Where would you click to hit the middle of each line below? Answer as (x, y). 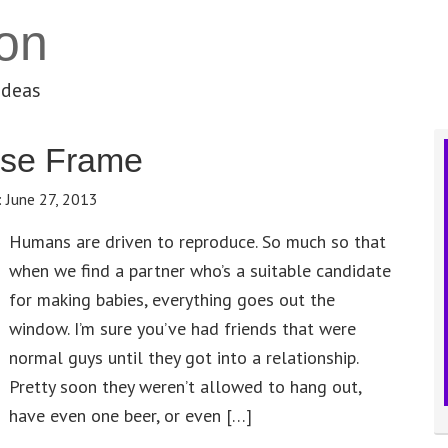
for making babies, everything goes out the (172, 299)
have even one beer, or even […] (130, 415)
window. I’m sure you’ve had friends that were (182, 328)
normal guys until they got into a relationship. (183, 357)
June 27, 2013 (52, 199)
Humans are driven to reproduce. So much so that (197, 241)
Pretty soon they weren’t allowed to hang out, (185, 386)
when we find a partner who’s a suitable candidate (200, 270)
